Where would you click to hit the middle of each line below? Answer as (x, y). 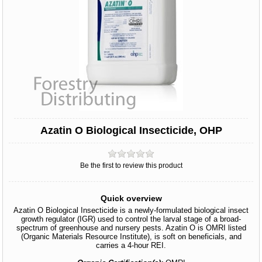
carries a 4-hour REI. (131, 245)
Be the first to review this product (131, 166)
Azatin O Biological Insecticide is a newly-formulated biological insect (131, 210)
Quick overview (131, 198)
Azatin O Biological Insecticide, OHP (131, 130)
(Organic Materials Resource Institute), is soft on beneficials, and (131, 237)
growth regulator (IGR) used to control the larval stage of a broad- (131, 219)
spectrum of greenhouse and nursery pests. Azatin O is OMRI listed (131, 228)
